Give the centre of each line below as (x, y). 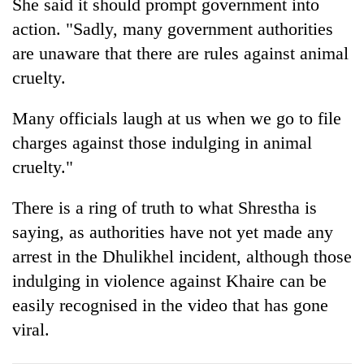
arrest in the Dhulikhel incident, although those (182, 256)
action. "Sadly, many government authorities (173, 28)
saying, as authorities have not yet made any (173, 232)
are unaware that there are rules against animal (180, 53)
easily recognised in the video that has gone (170, 305)
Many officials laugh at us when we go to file (177, 118)
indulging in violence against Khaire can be (169, 280)
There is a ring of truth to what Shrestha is (165, 207)
